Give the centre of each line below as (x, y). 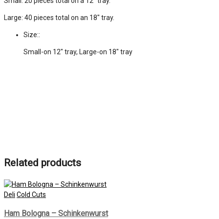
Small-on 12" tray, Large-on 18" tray (78, 52)
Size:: (32, 34)
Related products (43, 163)
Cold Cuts (31, 194)
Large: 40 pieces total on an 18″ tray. (59, 17)
